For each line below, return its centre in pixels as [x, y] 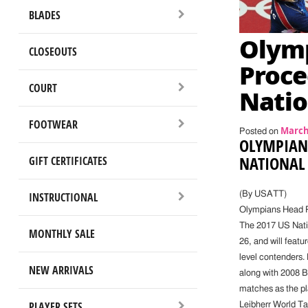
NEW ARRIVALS [61, 270]
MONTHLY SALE [62, 233]
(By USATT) [263, 195]
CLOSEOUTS [53, 51]
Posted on [260, 132]
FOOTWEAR [53, 124]
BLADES [44, 15]
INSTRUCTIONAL [63, 197]
